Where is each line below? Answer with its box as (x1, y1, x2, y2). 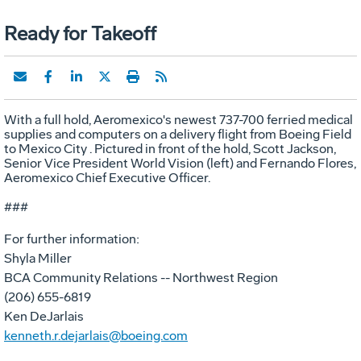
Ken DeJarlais (4, 308, 84, 324)
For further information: (4, 230, 139, 247)
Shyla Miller (4, 250, 72, 266)
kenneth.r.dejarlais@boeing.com (4, 327, 188, 343)
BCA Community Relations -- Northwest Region (4, 269, 278, 285)
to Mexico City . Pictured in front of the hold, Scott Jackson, (4, 140, 336, 156)
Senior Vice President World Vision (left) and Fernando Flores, (4, 155, 356, 171)
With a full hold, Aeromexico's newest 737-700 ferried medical (4, 111, 353, 127)
